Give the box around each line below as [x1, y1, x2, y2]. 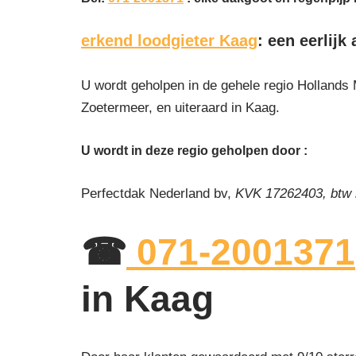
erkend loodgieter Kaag [81, 31, 257, 49]
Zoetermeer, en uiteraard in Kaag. [81, 99, 280, 115]
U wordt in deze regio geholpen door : [81, 143, 308, 157]
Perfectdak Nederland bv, [81, 185, 235, 201]
